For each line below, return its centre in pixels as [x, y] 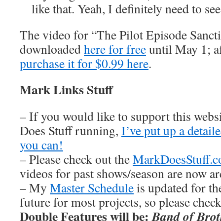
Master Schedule [92, 187]
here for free [115, 49]
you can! [41, 145]
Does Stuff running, [71, 130]
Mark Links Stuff [66, 89]
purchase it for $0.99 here [84, 63]
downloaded [52, 49]
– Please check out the [76, 159]
